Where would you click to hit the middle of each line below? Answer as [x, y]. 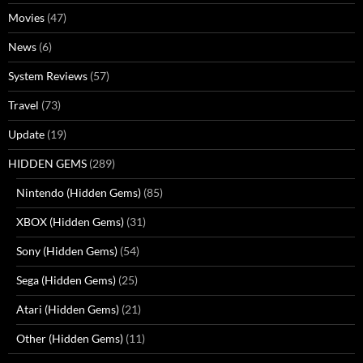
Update [26, 135]
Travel [23, 105]
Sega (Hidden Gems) [66, 280]
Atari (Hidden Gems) [68, 310]
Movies [26, 18]
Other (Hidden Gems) [70, 339]
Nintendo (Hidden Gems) [79, 193]
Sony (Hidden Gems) [67, 251]
